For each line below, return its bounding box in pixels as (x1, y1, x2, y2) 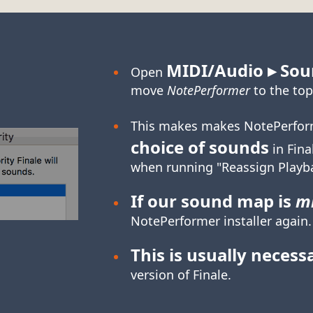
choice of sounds (130, 136, 269, 159)
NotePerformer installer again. (130, 212, 312, 230)
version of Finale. (130, 266, 231, 284)
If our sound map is (130, 189, 296, 213)
